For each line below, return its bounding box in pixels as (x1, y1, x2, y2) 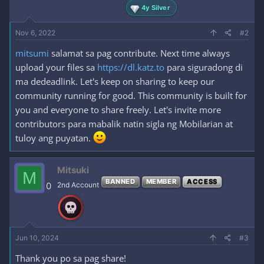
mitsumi (15, 47, 49, 59)
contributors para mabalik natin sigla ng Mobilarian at (15, 118, 233, 130)
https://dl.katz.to (97, 61, 164, 73)
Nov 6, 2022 (15, 28, 55, 37)
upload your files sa (15, 61, 97, 73)
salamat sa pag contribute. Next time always (49, 47, 230, 59)
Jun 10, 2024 (15, 233, 59, 242)
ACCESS (187, 177, 217, 186)
